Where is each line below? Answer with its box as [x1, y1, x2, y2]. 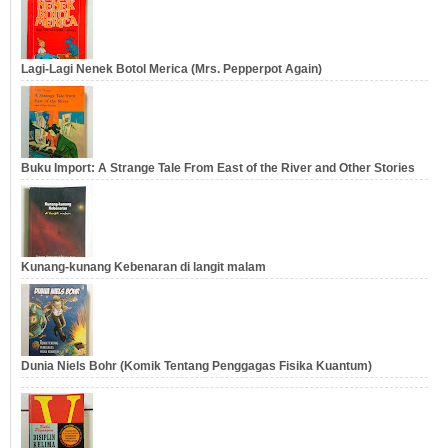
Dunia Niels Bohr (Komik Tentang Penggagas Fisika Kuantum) [21, 359, 372, 374]
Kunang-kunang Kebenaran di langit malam [21, 260, 266, 275]
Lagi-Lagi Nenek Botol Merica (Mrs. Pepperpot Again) [21, 62, 322, 77]
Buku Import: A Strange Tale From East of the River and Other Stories [21, 161, 415, 176]
